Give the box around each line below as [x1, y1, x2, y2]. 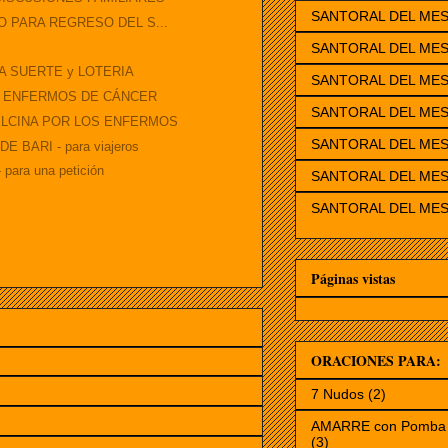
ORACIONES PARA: [311, 350, 441, 372]
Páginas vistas [311, 267, 395, 289]
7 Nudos [311, 386, 364, 403]
